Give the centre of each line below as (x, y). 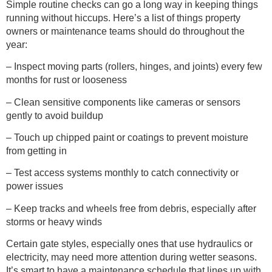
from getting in (36, 151)
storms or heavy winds (54, 222)
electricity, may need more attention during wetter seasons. (131, 257)
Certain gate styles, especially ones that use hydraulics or (129, 244)
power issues (35, 186)
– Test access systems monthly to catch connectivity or (122, 173)
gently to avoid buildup (55, 115)
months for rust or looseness (66, 80)
